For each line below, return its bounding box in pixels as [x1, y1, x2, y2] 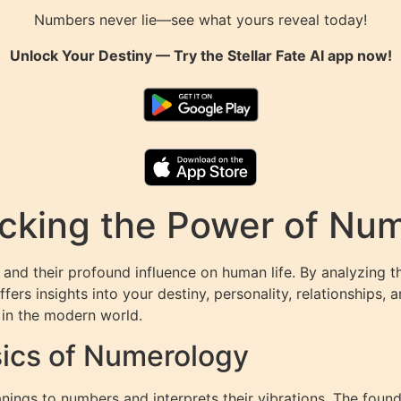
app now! [323, 47, 392, 65]
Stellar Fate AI [226, 47, 324, 65]
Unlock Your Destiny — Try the [9, 47, 227, 65]
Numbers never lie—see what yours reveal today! [34, 11, 367, 30]
